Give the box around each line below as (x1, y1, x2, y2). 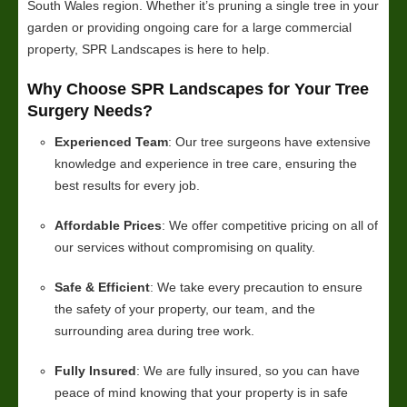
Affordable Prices (55, 217, 162, 233)
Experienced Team (55, 134, 168, 149)
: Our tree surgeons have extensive (168, 134, 371, 149)
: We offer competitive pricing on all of (162, 217, 378, 233)
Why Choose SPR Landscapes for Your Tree (27, 79, 369, 98)
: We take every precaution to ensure (150, 279, 362, 294)
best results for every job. (55, 177, 200, 193)
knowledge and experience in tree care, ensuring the (55, 155, 357, 171)
